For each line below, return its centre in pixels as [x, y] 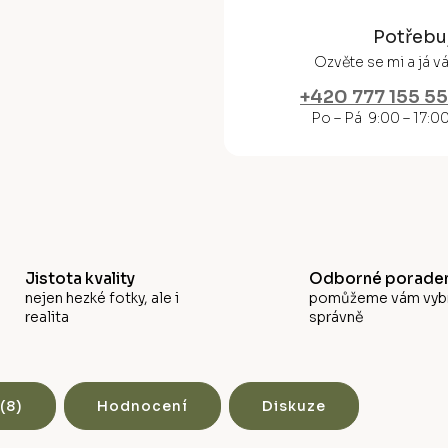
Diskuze [294, 405]
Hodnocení [142, 405]
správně [336, 316]
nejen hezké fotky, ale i [101, 297]
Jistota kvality [79, 278]
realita [46, 316]
